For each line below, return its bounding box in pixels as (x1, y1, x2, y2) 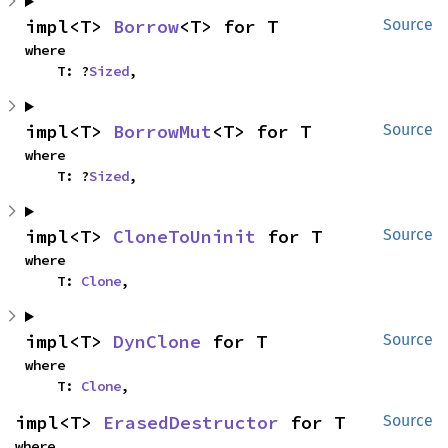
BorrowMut (113, 120, 212, 143)
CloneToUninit (113, 225, 256, 248)
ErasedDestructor (103, 411, 279, 434)
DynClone (113, 330, 201, 353)
